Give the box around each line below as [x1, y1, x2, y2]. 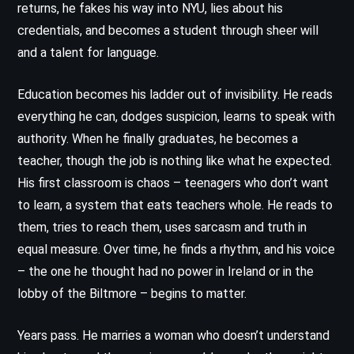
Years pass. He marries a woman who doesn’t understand [17, 327, 330, 343]
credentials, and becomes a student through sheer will [17, 22, 318, 38]
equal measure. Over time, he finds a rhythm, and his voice [17, 241, 335, 257]
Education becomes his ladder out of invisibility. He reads [17, 86, 333, 102]
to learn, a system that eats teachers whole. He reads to [17, 197, 333, 213]
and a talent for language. [17, 44, 159, 60]
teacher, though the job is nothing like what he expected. [17, 153, 332, 168]
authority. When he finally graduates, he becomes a [17, 130, 298, 146]
